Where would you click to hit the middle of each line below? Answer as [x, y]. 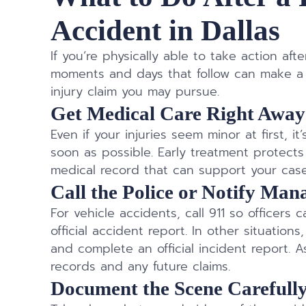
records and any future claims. [141, 266]
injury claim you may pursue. [135, 92]
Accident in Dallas [166, 30]
